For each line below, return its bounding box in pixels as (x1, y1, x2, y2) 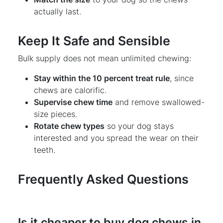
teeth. (34, 144, 55, 155)
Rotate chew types (34, 120, 105, 131)
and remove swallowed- (112, 97, 205, 107)
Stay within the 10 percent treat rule (34, 73, 170, 83)
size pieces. (34, 109, 77, 119)
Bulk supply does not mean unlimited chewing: (18, 53, 191, 63)
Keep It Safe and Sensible (18, 33, 170, 48)
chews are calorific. (34, 85, 107, 95)
